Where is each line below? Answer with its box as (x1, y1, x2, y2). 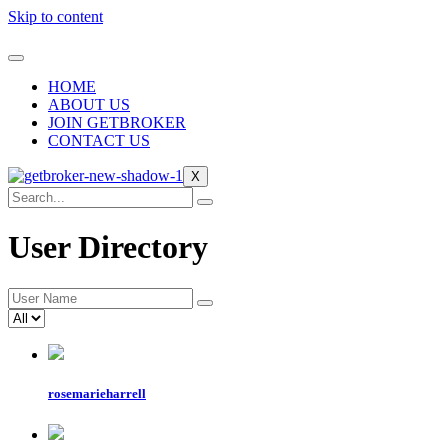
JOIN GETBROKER (48, 114, 186, 131)
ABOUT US (48, 96, 130, 113)
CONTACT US (48, 132, 150, 149)
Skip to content (8, 8, 103, 25)
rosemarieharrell (48, 386, 146, 402)
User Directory (8, 229, 208, 266)
